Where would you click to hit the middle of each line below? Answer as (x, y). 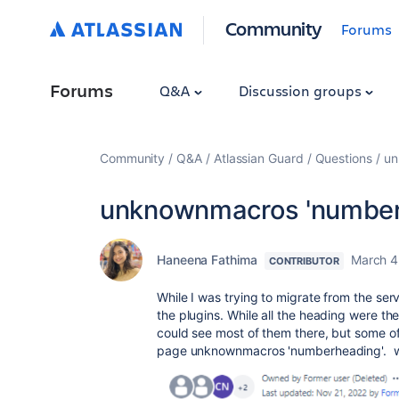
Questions (343, 158)
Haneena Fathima (207, 260)
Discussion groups (301, 90)
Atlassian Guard (258, 158)
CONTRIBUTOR (304, 261)
